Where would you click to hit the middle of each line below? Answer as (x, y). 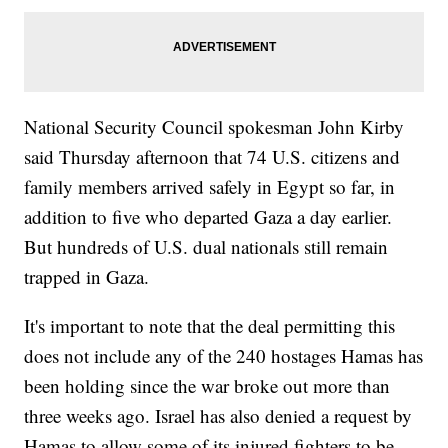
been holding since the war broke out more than (207, 385)
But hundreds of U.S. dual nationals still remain (206, 246)
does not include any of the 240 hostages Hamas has (224, 355)
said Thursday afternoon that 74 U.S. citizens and (212, 156)
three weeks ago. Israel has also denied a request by (218, 415)
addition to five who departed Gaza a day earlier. (208, 216)
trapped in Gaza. (87, 276)
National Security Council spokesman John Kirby (214, 126)
